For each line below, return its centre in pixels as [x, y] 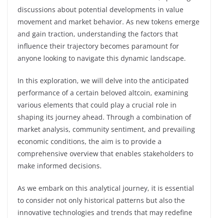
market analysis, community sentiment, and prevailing [106, 129]
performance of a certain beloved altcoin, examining [103, 92]
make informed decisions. [60, 165]
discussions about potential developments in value [100, 9]
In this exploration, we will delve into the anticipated [103, 80]
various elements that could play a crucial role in [97, 105]
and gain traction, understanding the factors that [98, 34]
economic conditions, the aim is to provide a [90, 141]
